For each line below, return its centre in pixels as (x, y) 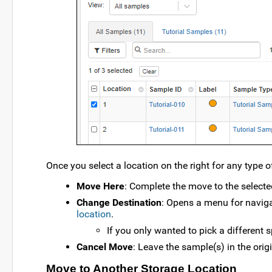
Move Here (100, 186)
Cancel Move (105, 247)
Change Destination (119, 203)
